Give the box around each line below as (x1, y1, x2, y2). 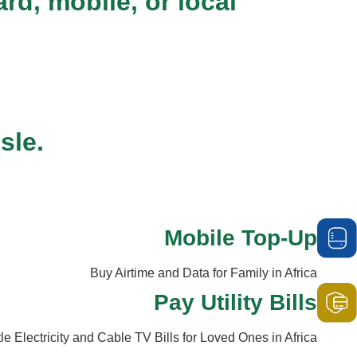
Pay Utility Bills (154, 290, 317, 316)
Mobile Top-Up (164, 226, 317, 251)
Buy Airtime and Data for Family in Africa (90, 266, 317, 280)
